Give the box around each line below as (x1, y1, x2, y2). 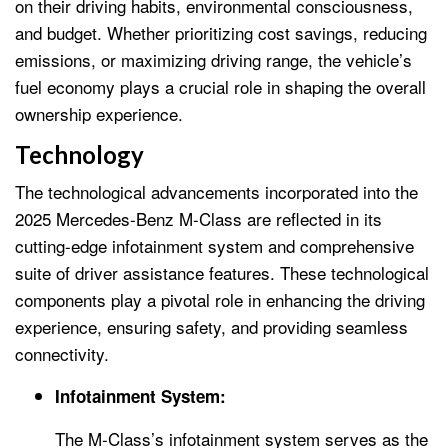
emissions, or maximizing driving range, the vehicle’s (15, 46, 412, 72)
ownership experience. (15, 100, 183, 126)
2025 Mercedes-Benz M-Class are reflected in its (15, 205, 382, 231)
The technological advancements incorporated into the (15, 178, 418, 204)
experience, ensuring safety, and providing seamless (15, 313, 408, 339)
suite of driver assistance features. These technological (15, 259, 429, 285)
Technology (15, 139, 144, 169)
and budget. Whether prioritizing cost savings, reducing (15, 19, 427, 45)
